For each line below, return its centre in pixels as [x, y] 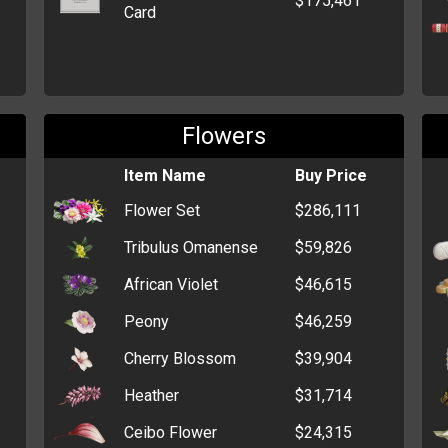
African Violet [171, 284]
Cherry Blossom [180, 358]
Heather [152, 395]
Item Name [165, 175]
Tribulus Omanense [191, 247]
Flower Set [162, 210]
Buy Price [331, 175]
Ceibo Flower [171, 432]
